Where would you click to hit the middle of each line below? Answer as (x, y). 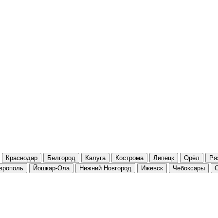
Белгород (61, 158)
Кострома (129, 158)
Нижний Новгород (105, 168)
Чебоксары (189, 168)
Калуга (95, 158)
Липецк (164, 158)
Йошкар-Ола (51, 168)
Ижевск (152, 168)
